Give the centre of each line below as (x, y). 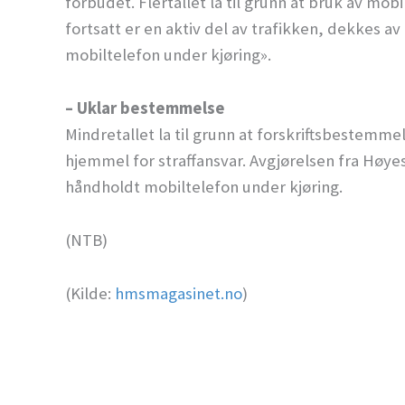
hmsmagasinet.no (179, 293)
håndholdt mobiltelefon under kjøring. (204, 186)
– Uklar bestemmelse (145, 108)
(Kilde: (90, 293)
